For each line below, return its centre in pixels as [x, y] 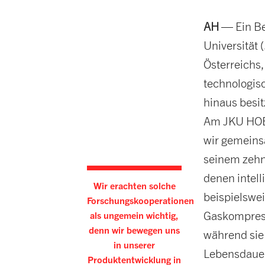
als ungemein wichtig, [134, 216]
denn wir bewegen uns [134, 230]
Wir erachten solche [134, 186]
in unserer [134, 245]
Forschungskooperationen [140, 201]
